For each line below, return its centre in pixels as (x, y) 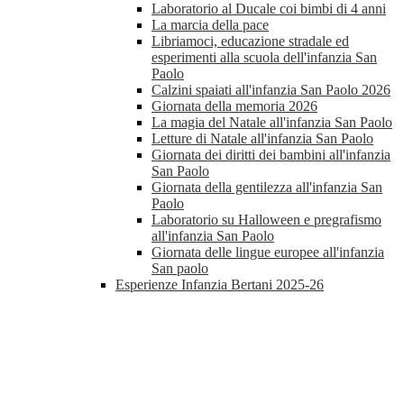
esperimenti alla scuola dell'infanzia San (264, 58)
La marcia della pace (210, 25)
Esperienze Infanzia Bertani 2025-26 (220, 285)
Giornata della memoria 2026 (234, 106)
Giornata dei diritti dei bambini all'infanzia (271, 155)
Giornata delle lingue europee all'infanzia (268, 252)
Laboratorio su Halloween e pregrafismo (266, 220)
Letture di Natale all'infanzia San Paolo (262, 139)
